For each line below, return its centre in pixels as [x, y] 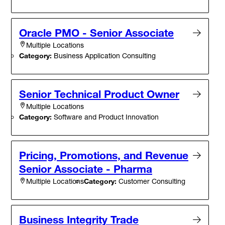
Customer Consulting [151, 181]
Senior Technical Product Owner [99, 94]
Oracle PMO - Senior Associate [96, 32]
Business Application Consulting [104, 55]
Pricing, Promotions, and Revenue [104, 155]
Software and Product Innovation [105, 117]
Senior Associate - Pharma [86, 168]
